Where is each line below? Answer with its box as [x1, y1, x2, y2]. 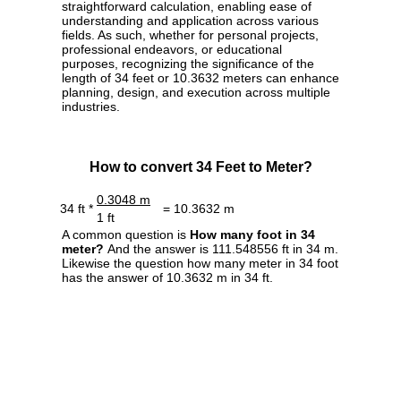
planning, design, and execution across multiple [62, 85, 330, 100]
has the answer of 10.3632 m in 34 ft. [62, 270, 273, 286]
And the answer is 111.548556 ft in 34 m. [104, 242, 338, 257]
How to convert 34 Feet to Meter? [89, 159, 312, 175]
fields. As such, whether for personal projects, [62, 28, 319, 43]
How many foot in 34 [190, 227, 315, 243]
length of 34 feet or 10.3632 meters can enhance [62, 71, 339, 86]
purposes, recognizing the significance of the [62, 56, 314, 72]
